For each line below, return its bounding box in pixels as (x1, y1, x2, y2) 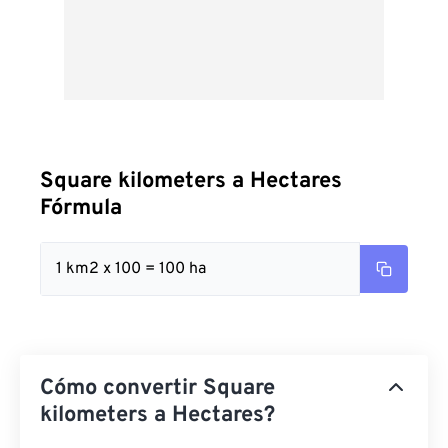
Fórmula (40, 195, 122, 222)
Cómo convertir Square (40, 375, 275, 402)
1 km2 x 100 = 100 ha (56, 259, 206, 279)
